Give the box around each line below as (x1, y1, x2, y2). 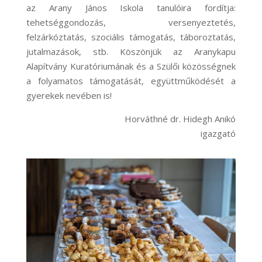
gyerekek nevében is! (26, 89, 112, 102)
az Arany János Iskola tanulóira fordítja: (26, 2, 236, 14)
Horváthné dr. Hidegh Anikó (125, 113, 236, 125)
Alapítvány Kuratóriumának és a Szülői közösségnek (26, 60, 236, 73)
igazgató (201, 127, 236, 140)
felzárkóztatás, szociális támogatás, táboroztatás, (26, 31, 236, 43)
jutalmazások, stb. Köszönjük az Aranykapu (26, 46, 236, 58)
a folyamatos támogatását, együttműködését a (26, 75, 236, 87)
